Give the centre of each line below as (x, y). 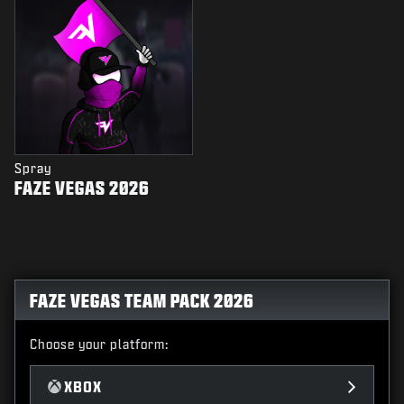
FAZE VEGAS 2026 (82, 188)
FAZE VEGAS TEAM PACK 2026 (142, 301)
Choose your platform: (99, 344)
